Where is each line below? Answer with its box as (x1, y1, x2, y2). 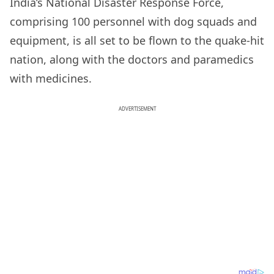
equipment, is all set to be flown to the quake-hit (10, 33, 264, 48)
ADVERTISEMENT (118, 105, 156, 113)
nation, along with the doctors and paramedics (10, 52, 254, 67)
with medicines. (10, 71, 92, 86)
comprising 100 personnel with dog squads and (10, 14, 257, 29)
